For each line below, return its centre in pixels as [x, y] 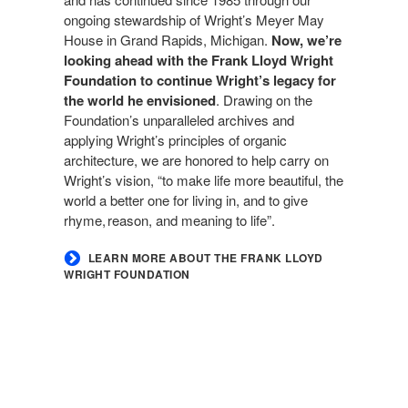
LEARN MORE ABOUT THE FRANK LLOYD [205, 258]
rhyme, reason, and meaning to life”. [169, 219]
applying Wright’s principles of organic [175, 139]
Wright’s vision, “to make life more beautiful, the [204, 179]
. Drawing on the [264, 99]
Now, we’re [306, 40]
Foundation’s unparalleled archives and [179, 119]
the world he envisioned [140, 100]
